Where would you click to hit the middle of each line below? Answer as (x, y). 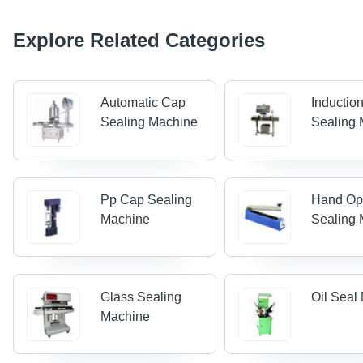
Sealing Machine (149, 122)
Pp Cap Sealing (146, 200)
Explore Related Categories (139, 41)
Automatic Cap (143, 103)
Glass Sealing (141, 297)
